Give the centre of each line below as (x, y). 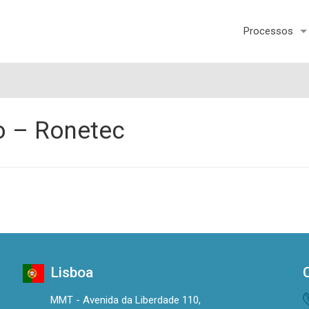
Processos (268, 31)
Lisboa (71, 273)
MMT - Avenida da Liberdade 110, (125, 300)
